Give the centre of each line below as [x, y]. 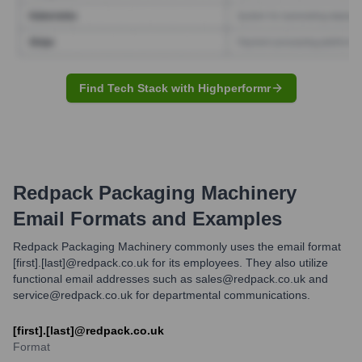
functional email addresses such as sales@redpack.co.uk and [170, 278]
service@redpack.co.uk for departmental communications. [162, 295]
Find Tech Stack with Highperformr [175, 88]
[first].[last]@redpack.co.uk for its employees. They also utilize [170, 262]
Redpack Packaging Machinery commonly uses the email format [177, 246]
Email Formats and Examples [147, 218]
